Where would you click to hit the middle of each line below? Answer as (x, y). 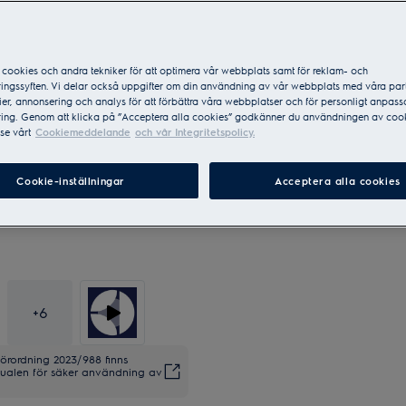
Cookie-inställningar (71, 181)
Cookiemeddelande (83, 132)
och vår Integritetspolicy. (195, 132)
